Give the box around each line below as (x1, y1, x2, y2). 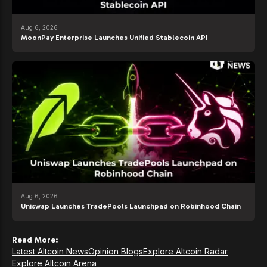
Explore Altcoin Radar (143, 246, 228, 257)
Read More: (12, 235, 58, 246)
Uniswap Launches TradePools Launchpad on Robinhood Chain (21, 202, 241, 211)
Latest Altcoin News (12, 246, 88, 257)
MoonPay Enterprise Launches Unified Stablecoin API (21, 33, 207, 42)
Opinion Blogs (88, 246, 143, 257)
